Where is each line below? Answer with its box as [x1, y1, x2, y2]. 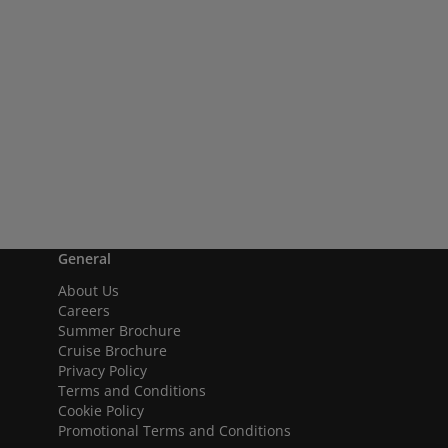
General [58, 249, 111, 268]
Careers [58, 301, 110, 320]
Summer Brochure [58, 321, 181, 340]
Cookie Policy [58, 401, 144, 420]
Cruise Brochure [58, 341, 167, 360]
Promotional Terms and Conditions [58, 421, 291, 440]
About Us [58, 281, 119, 300]
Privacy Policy [58, 361, 147, 380]
